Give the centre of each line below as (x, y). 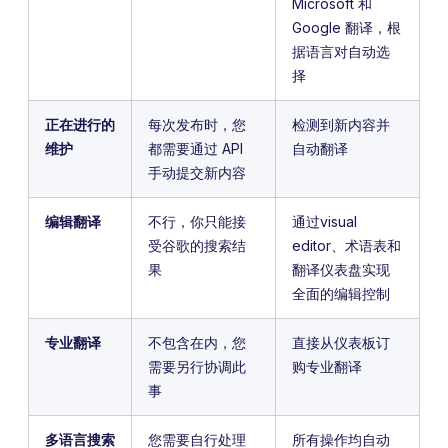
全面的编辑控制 (341, 294)
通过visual (324, 222)
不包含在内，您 (197, 343)
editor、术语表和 (346, 246)
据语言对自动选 (341, 52)
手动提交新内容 (197, 173)
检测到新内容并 (341, 125)
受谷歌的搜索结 (197, 246)
